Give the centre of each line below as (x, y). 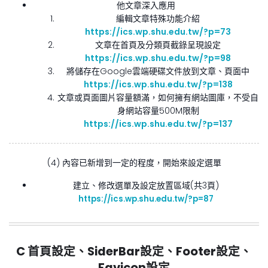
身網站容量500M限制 (158, 110)
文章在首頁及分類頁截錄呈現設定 (158, 45)
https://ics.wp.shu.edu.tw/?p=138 (158, 84)
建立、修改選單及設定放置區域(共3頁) (146, 185)
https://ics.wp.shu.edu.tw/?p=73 (158, 31)
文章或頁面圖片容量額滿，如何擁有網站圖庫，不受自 (158, 97)
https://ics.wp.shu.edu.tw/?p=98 (158, 58)
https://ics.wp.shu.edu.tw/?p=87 (146, 199)
